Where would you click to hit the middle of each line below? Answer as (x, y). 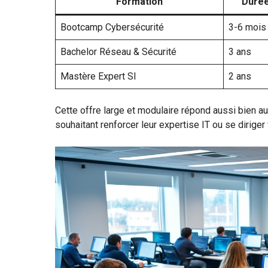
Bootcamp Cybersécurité (112, 27)
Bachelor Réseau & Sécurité (118, 51)
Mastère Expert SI (98, 76)
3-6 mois (247, 27)
